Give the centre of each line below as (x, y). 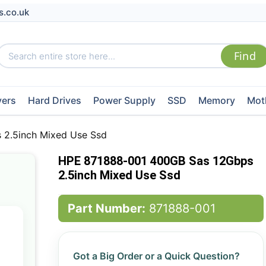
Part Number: (106, 208)
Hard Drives (54, 100)
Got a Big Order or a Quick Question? (156, 256)
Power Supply (124, 100)
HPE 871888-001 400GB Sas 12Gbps (156, 161)
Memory (216, 100)
